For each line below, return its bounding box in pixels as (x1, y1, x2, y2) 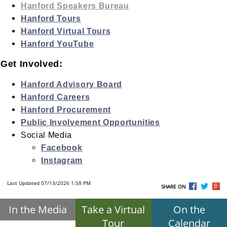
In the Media (9, 203, 67, 216)
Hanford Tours (21, 14, 81, 23)
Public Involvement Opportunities (21, 118, 160, 127)
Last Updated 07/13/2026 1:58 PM (7, 180, 91, 186)
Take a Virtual (82, 203, 145, 216)
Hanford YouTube (21, 39, 94, 48)
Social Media (21, 130, 72, 139)
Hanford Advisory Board (21, 80, 122, 89)
